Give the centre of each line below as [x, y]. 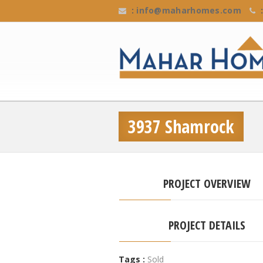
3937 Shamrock [181, 127]
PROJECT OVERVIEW [207, 183]
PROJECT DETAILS [207, 225]
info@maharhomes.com [189, 10]
